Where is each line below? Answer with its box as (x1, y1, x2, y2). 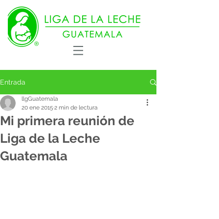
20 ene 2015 (22, 104, 53, 111)
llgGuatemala (22, 95, 58, 102)
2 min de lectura (54, 104, 98, 111)
